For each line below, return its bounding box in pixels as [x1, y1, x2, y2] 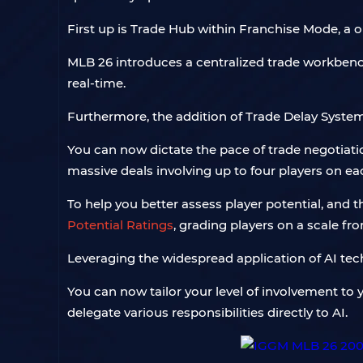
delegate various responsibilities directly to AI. [67, 305, 348, 320]
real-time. [67, 75, 126, 91]
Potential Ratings [67, 217, 173, 233]
